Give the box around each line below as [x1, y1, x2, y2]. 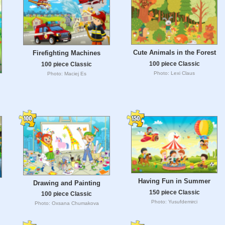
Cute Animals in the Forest [133, 49, 216, 56]
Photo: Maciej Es [47, 70, 86, 76]
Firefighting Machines [33, 49, 100, 57]
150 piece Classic [149, 189, 200, 196]
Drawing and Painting [33, 179, 100, 187]
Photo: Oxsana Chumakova [34, 200, 99, 206]
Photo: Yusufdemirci [151, 199, 197, 205]
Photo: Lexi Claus [154, 70, 195, 76]
